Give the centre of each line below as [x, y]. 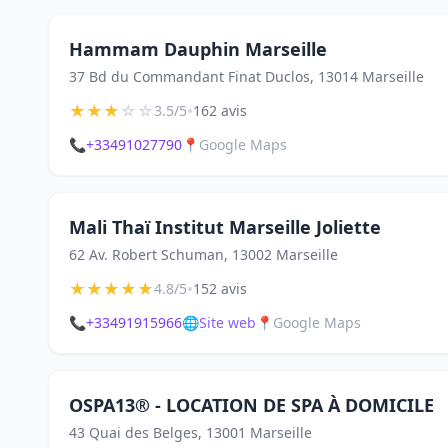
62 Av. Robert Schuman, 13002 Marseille [203, 254]
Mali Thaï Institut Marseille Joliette [225, 227]
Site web [227, 322]
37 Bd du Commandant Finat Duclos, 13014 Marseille [246, 76]
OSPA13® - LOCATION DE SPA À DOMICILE [251, 405]
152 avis [220, 288]
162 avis [220, 110]
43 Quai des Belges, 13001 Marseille [190, 432]
